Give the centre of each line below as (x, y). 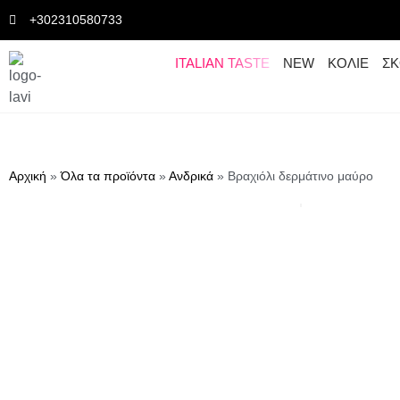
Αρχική (28, 176)
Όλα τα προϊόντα (108, 176)
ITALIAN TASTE (223, 62)
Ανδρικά (191, 176)
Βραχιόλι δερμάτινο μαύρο (300, 176)
